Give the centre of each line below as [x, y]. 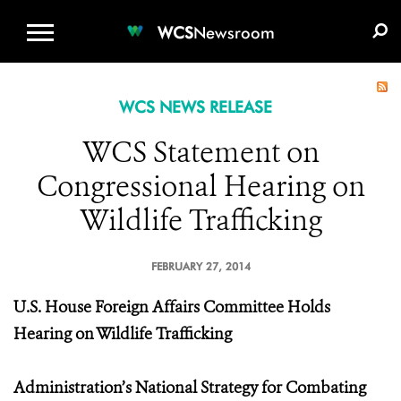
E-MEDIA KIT [323, 14]
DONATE [229, 14]
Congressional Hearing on [200, 186]
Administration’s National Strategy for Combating [190, 388]
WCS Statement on [200, 152]
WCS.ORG [142, 14]
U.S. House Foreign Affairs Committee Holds [172, 307]
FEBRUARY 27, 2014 [200, 266]
